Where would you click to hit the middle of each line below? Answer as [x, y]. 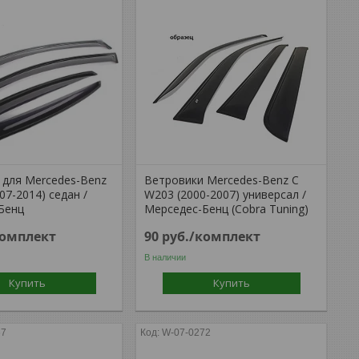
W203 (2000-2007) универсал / [226, 194]
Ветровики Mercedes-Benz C [222, 180]
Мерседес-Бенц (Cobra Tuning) [227, 209]
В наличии [165, 257]
